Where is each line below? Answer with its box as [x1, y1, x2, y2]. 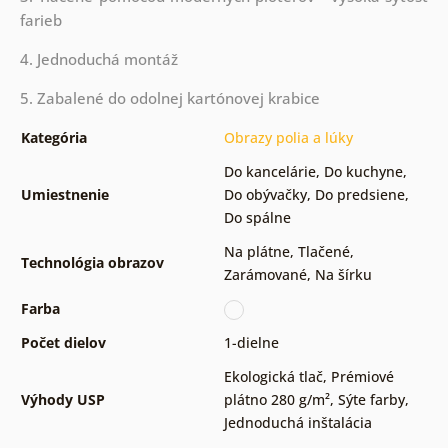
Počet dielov [20, 333, 106, 353]
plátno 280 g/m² [223, 390, 330, 410]
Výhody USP [20, 390, 105, 410]
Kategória [20, 128, 87, 148]
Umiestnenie [20, 185, 109, 205]
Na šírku [314, 265, 372, 285]
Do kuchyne [323, 162, 403, 182]
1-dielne [223, 333, 279, 353]
